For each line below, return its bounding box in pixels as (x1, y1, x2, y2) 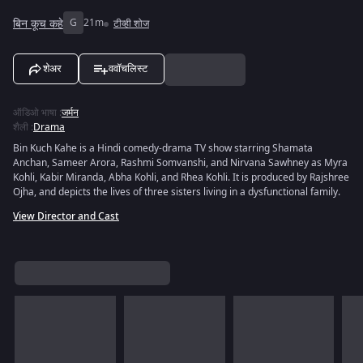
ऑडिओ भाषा (13, 105, 57, 120)
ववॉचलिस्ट (109, 62, 147, 75)
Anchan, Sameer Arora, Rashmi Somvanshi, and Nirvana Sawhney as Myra (13, 156, 348, 170)
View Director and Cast (13, 209, 119, 224)
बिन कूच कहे (13, 15, 63, 32)
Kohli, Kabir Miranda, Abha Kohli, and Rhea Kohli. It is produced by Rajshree (13, 170, 349, 185)
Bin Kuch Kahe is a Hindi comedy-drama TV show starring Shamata (13, 141, 313, 156)
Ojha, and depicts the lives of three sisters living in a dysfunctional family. (13, 185, 340, 199)
